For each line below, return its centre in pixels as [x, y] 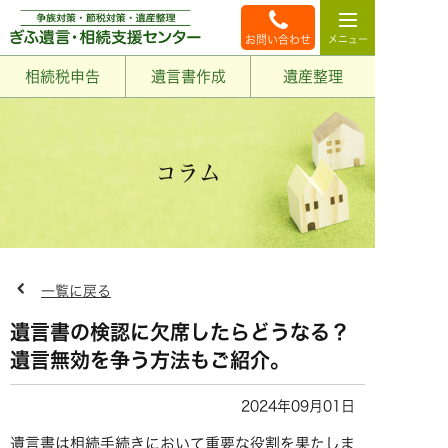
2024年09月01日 [298, 406]
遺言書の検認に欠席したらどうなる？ [180, 332]
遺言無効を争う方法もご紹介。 [150, 360]
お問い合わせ [278, 39]
